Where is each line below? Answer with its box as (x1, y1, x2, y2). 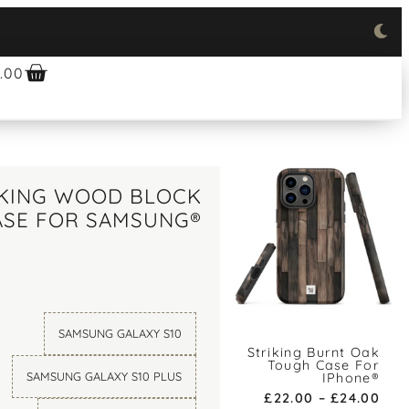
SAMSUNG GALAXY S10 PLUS (26, 368, 183, 383)
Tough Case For (267, 357, 380, 374)
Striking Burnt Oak (246, 344, 380, 362)
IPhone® (321, 370, 380, 387)
